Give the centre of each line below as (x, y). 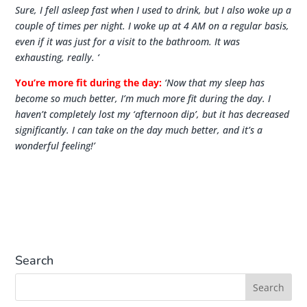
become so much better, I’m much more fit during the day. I (143, 98)
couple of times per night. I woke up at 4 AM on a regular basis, (152, 26)
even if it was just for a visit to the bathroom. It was (128, 41)
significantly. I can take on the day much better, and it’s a (139, 130)
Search (35, 260)
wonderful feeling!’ (56, 146)
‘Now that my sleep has (215, 83)
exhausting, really (54, 57)
